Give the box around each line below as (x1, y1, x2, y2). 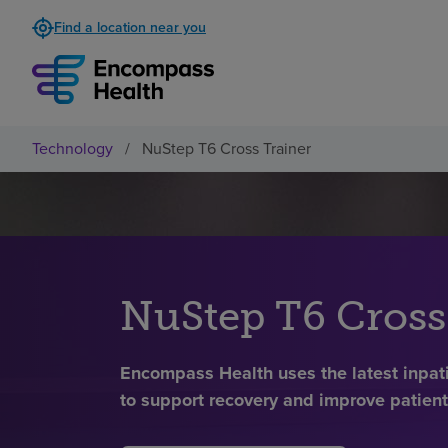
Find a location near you (54, 17, 206, 38)
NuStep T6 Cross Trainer (142, 136, 311, 160)
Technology (32, 136, 113, 160)
